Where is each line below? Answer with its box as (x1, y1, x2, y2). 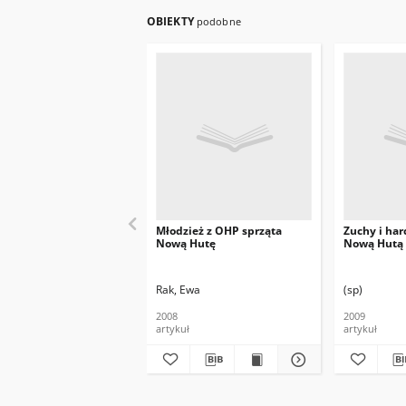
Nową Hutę (156, 236, 216, 251)
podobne (196, 14, 241, 28)
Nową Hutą (343, 236, 403, 251)
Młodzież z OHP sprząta (156, 223, 282, 238)
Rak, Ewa (156, 282, 200, 297)
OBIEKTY (147, 14, 197, 29)
